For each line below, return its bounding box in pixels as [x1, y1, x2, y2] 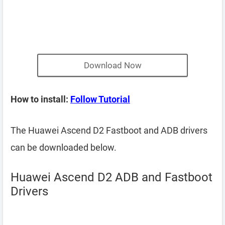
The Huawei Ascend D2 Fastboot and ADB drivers [11, 125, 207, 136]
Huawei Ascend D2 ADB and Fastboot [11, 170, 212, 184]
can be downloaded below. [11, 142, 117, 153]
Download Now [83, 60, 142, 70]
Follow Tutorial [70, 94, 130, 104]
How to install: [11, 94, 70, 104]
